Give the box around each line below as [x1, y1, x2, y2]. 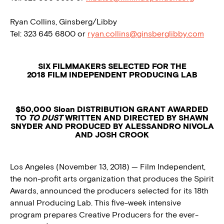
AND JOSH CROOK [75, 129, 149, 139]
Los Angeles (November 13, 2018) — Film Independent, [10, 161, 205, 171]
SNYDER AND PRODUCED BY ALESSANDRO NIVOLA [10, 121, 214, 131]
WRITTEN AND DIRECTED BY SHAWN [63, 112, 208, 122]
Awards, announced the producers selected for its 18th [10, 185, 208, 195]
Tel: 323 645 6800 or [10, 28, 87, 38]
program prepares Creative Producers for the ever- [10, 209, 198, 219]
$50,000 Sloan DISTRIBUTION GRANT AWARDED [15, 104, 208, 114]
